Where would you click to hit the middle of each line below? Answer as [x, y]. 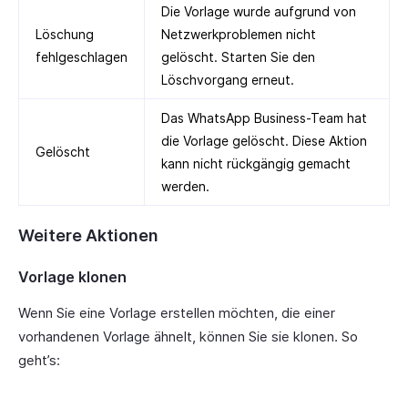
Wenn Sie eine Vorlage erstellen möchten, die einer [177, 313]
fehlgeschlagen [82, 57]
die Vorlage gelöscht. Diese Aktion [264, 141]
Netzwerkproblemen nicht [239, 35]
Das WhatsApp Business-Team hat [264, 118]
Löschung [65, 35]
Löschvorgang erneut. [228, 80]
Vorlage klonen [72, 277]
